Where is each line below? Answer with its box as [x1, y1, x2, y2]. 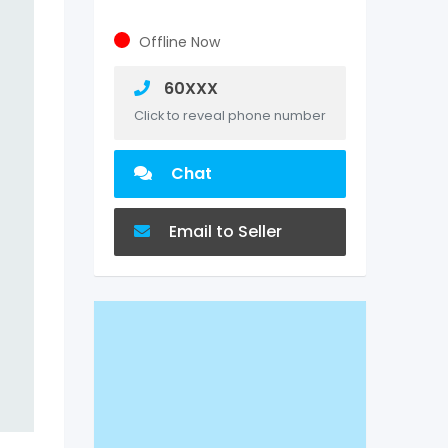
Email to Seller [164, 220, 282, 243]
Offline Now [138, 32, 220, 52]
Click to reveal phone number [133, 107, 326, 124]
